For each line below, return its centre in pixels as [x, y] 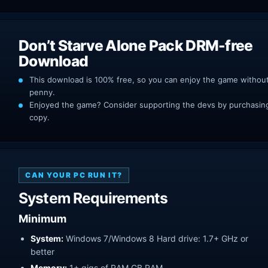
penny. [42, 92]
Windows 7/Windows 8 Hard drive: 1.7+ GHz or [156, 238]
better [42, 251]
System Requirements [93, 198]
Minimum [42, 218]
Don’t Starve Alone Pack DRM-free [136, 45]
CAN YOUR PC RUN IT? [74, 175]
